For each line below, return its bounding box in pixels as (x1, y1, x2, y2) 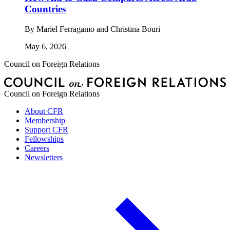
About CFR (25, 107, 63, 116)
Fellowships (25, 135, 64, 144)
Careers (25, 144, 49, 153)
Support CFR (25, 125, 68, 135)
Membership (25, 116, 65, 125)
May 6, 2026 (25, 42, 66, 51)
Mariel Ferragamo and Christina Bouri (36, 24, 160, 33)
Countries (25, 4, 66, 15)
